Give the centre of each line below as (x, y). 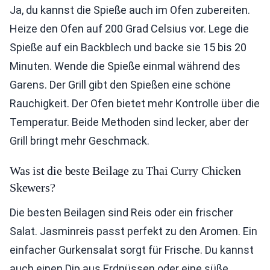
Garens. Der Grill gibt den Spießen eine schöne (120, 85)
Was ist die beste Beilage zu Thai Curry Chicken (125, 171)
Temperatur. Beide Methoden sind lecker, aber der (129, 122)
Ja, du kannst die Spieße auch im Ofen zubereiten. (130, 10)
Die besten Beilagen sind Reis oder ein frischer (121, 212)
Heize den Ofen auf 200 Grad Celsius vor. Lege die (129, 29)
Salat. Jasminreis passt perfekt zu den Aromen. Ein (133, 231)
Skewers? (33, 187)
